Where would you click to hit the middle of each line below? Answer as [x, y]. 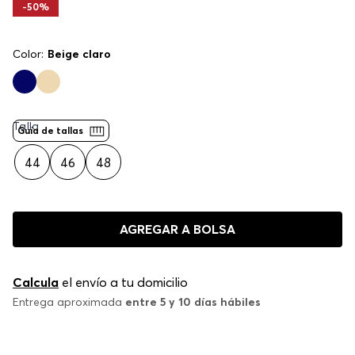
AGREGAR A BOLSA [177, 229]
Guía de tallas [50, 131]
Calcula [36, 282]
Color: [28, 54]
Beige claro [79, 54]
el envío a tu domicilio [123, 282]
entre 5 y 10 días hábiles [193, 302]
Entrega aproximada [69, 302]
